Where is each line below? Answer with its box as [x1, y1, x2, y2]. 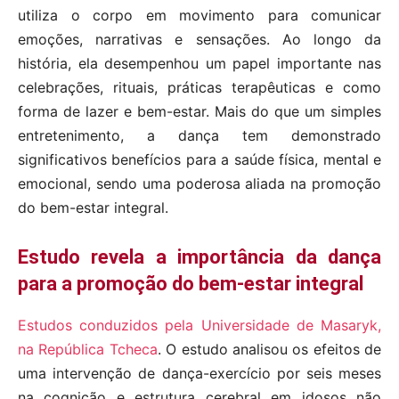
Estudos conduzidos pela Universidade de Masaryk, [18, 316, 381, 335]
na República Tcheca [18, 340, 158, 359]
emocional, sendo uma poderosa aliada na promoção [18, 175, 381, 193]
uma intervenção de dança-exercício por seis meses [18, 364, 381, 383]
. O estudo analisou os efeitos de [157, 340, 381, 359]
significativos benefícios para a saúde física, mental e [18, 151, 381, 169]
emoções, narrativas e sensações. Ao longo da [18, 30, 381, 49]
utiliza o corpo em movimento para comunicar [18, 6, 381, 25]
